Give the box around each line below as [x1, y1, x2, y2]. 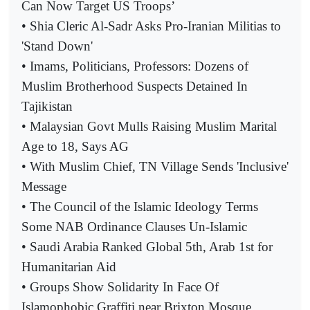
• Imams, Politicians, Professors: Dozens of [21, 59, 248, 74]
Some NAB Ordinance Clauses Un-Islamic [21, 219, 247, 235]
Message [21, 179, 66, 194]
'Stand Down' [21, 39, 93, 54]
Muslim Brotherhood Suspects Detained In [21, 79, 248, 94]
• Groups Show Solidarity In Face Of [21, 280, 219, 295]
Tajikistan [21, 99, 73, 114]
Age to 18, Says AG [21, 139, 129, 154]
